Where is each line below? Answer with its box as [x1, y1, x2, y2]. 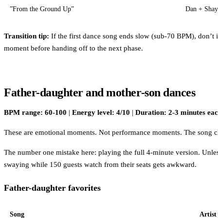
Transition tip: [4, 32, 49, 40]
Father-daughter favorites [4, 182, 101, 193]
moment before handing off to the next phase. [4, 44, 143, 52]
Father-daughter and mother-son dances [4, 86, 196, 99]
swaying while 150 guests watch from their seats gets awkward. [4, 160, 197, 168]
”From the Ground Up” [10, 5, 74, 13]
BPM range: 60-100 [4, 108, 67, 116]
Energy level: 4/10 [72, 108, 130, 116]
